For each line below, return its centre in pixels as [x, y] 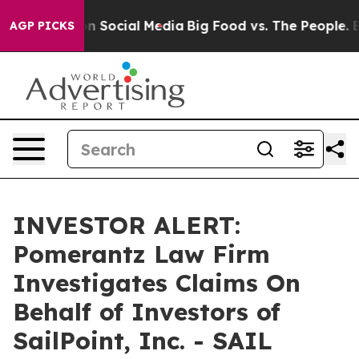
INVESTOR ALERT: [127, 225]
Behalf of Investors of [147, 312]
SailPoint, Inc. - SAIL [143, 341]
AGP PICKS [42, 26]
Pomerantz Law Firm [141, 254]
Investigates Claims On [157, 283]
